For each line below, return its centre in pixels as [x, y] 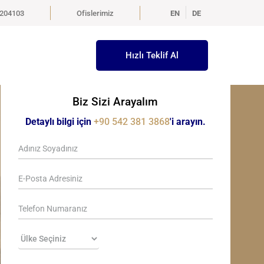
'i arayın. [187, 122]
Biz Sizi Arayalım [115, 102]
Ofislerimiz [95, 13]
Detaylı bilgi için [59, 122]
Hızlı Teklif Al [152, 55]
